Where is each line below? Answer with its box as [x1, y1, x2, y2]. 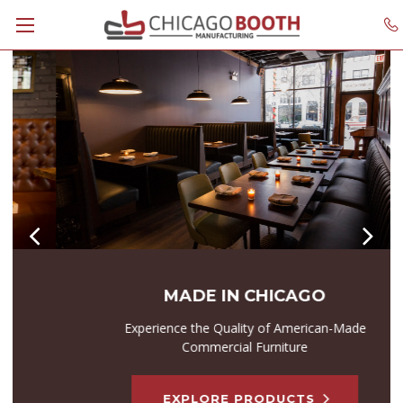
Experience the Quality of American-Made [80, 318, 323, 336]
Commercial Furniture [139, 337, 264, 355]
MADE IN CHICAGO [121, 285, 282, 306]
